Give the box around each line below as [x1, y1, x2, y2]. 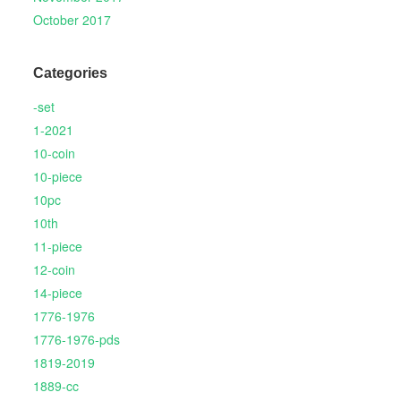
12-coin [32, 260, 75, 279]
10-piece [32, 167, 82, 186]
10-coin [32, 144, 75, 163]
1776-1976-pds [32, 330, 120, 349]
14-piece [32, 284, 82, 303]
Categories [32, 65, 107, 81]
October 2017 [32, 10, 111, 29]
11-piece [32, 237, 82, 256]
